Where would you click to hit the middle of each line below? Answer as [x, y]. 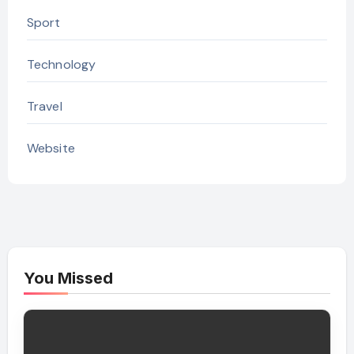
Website [51, 148]
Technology [61, 64]
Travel [44, 106]
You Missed [68, 278]
